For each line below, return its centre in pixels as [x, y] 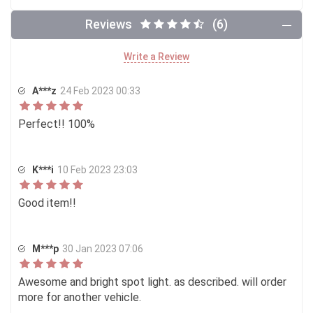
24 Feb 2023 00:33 [100, 91]
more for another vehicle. [80, 297]
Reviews [109, 24]
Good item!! [47, 203]
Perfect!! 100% [57, 124]
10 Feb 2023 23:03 [97, 170]
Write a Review [156, 57]
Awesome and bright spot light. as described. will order [152, 282]
